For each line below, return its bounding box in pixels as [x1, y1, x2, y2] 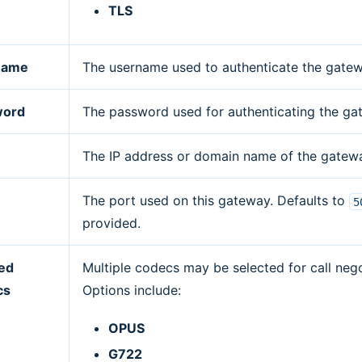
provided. [82, 215, 141, 232]
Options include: [82, 282, 182, 299]
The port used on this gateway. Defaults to [82, 192, 350, 209]
